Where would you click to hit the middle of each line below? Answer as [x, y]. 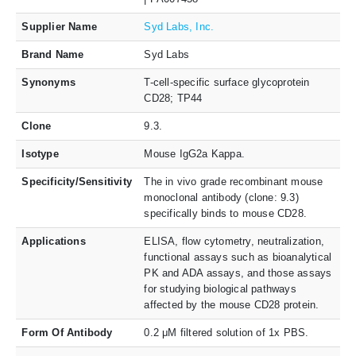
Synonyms [49, 82]
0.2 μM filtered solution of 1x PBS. [226, 332]
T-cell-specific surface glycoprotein [227, 82]
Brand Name [53, 54]
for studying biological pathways [220, 288]
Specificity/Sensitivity [77, 181]
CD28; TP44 [173, 98]
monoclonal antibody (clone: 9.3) [221, 197]
